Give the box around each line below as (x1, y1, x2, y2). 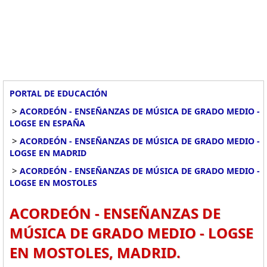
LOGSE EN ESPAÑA (10, 117, 85, 129)
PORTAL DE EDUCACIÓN (10, 88, 107, 99)
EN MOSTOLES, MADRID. (10, 243, 181, 262)
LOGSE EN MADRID (10, 147, 86, 159)
